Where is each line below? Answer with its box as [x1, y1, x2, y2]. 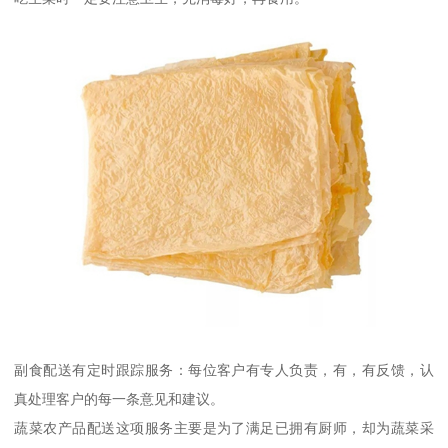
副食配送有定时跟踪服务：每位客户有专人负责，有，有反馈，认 [14, 362, 434, 379]
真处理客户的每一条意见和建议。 [14, 391, 225, 408]
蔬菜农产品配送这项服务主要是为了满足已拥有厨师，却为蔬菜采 [14, 420, 434, 437]
